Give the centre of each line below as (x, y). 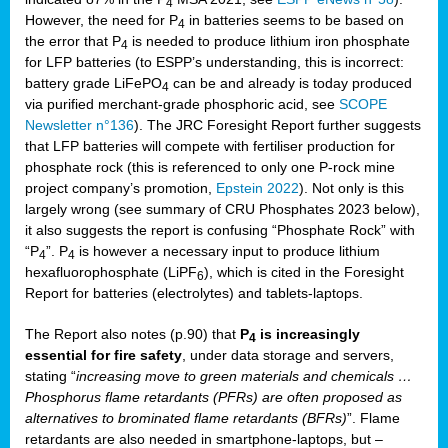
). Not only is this (351, 187)
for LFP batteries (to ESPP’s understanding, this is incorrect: (214, 61)
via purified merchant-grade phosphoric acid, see (182, 103)
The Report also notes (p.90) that (132, 333)
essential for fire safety (103, 354)
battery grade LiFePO (93, 82)
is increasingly (308, 333)
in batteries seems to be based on (294, 19)
